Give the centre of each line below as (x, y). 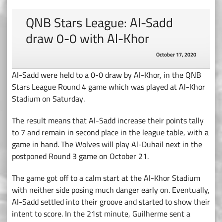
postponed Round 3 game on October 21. (80, 156)
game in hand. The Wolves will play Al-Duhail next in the (107, 144)
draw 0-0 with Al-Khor (87, 39)
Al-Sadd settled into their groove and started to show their (111, 202)
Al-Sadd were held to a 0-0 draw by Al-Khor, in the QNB (107, 75)
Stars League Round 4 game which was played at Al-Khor (109, 87)
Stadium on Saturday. (48, 99)
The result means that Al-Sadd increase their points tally (108, 121)
